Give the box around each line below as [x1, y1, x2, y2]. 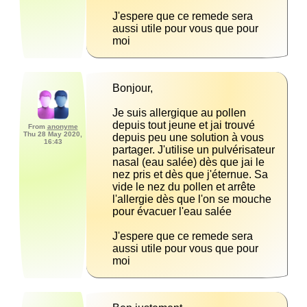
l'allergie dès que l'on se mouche [112, 193, 271, 206]
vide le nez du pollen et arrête [112, 181, 256, 193]
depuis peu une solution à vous [112, 132, 264, 144]
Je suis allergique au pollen [112, 107, 246, 119]
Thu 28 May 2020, [23, 130, 82, 138]
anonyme [47, 123, 78, 131]
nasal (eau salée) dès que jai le [112, 156, 265, 169]
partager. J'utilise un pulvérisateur [112, 144, 275, 156]
